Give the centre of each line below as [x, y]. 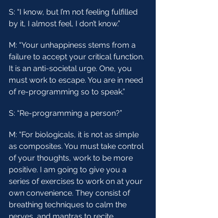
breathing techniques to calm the [69, 205]
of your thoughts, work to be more [72, 158]
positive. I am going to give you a [69, 170]
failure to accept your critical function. [77, 57]
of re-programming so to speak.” [67, 92]
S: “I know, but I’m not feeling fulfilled [74, 12]
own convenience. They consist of [70, 193]
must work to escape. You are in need [77, 80]
